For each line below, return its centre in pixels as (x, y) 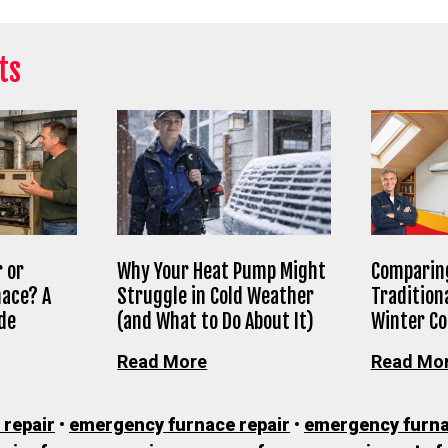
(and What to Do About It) (216, 321)
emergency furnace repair (179, 424)
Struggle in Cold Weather (216, 296)
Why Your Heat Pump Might (222, 271)
